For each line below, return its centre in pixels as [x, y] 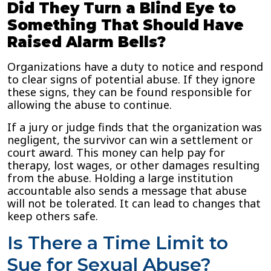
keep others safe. [53, 216]
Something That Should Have [126, 25]
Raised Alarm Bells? [87, 42]
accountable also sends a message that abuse [127, 191]
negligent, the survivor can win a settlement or [130, 140]
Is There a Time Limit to [118, 243]
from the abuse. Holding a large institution [120, 178]
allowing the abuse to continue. [90, 105]
